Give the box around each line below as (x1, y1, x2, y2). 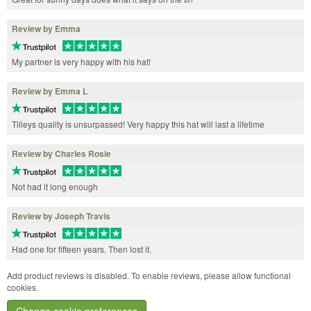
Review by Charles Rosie (12, 147, 111, 160)
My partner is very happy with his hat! (12, 56, 151, 68)
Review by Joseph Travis (12, 209, 110, 222)
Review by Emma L (12, 85, 87, 98)
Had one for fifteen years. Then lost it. (12, 242, 151, 255)
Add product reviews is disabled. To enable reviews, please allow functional (7, 269, 291, 281)
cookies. (7, 280, 38, 293)
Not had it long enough (12, 180, 98, 192)
